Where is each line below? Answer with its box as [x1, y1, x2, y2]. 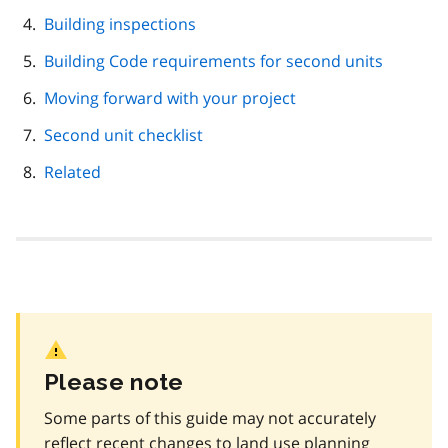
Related [44, 161, 101, 184]
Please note [44, 367, 184, 395]
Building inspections [44, 13, 196, 36]
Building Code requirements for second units [44, 50, 383, 73]
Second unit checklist [44, 124, 203, 147]
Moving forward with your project [44, 87, 296, 110]
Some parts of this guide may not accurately [44, 406, 376, 429]
